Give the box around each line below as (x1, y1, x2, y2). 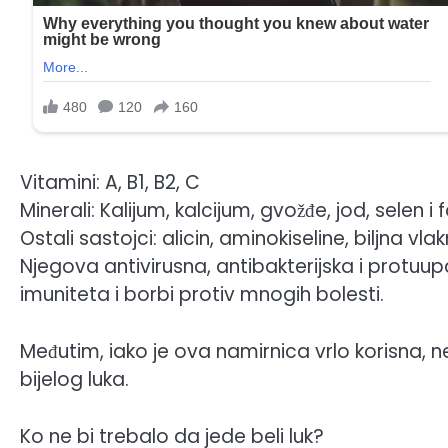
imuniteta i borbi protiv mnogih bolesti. (20, 281, 384, 309)
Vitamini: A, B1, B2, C (20, 169, 200, 197)
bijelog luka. (20, 365, 129, 393)
